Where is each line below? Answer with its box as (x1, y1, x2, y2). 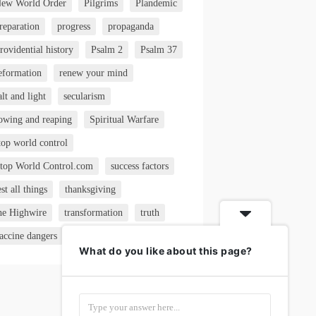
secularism (63, 91, 106, 102)
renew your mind (59, 68, 128, 79)
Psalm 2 (91, 44, 123, 56)
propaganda (108, 21, 154, 32)
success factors (111, 161, 169, 172)
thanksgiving (65, 184, 116, 195)
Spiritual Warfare (90, 114, 159, 126)
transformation (64, 207, 123, 219)
